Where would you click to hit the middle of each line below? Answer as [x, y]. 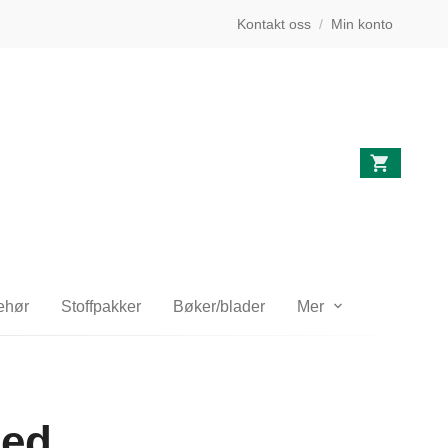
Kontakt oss [274, 24]
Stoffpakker [100, 306]
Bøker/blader [218, 306]
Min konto [362, 24]
